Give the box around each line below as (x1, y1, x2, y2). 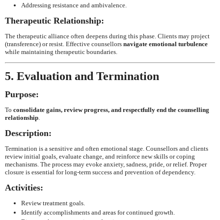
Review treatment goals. (21, 199, 85, 207)
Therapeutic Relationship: (5, 15, 104, 26)
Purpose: (5, 89, 39, 99)
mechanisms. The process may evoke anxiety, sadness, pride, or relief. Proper (5, 160, 207, 168)
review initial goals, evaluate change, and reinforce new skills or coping (5, 152, 195, 160)
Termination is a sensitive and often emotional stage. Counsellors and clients (5, 144, 208, 152)
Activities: (5, 182, 43, 192)
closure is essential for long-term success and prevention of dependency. (5, 168, 195, 176)
